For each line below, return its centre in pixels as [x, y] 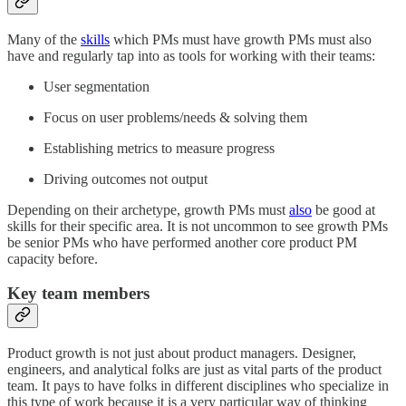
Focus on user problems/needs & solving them [175, 117]
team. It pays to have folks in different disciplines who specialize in [198, 386]
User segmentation [97, 86]
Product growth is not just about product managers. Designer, [182, 353]
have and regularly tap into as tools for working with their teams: [191, 55]
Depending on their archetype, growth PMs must [148, 209]
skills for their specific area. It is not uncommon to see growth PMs [198, 226]
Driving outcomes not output [126, 179]
